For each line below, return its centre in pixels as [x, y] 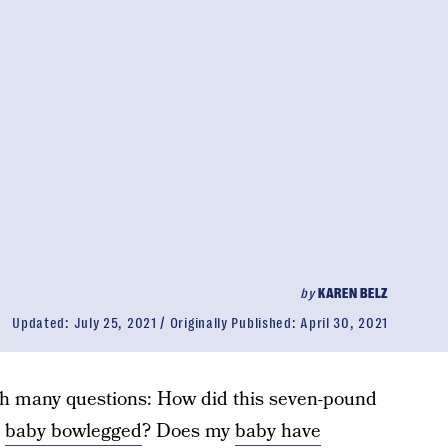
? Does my [188, 431]
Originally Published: [235, 323]
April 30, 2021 [344, 323]
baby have [277, 431]
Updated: [43, 323]
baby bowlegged [73, 431]
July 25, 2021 [115, 323]
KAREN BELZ [352, 293]
